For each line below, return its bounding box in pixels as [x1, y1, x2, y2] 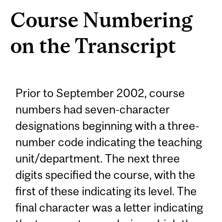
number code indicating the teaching [15, 135, 203, 149]
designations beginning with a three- [15, 118, 200, 132]
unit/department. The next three [15, 151, 180, 165]
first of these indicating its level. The [15, 184, 197, 198]
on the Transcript [10, 33, 176, 58]
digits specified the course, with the [15, 167, 196, 181]
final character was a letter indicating [15, 200, 204, 214]
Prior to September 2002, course [15, 86, 185, 100]
